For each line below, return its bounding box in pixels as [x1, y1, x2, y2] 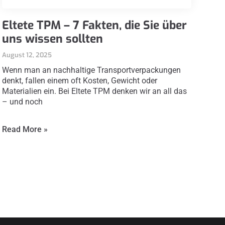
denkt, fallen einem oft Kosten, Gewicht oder [2, 76, 158, 86]
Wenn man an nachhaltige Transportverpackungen [2, 65, 181, 75]
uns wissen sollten [2, 31, 103, 47]
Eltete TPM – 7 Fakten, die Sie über [2, 18, 187, 34]
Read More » [2, 125, 48, 135]
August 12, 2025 [2, 51, 52, 60]
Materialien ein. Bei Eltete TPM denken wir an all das [2, 86, 187, 96]
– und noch [2, 97, 43, 107]
